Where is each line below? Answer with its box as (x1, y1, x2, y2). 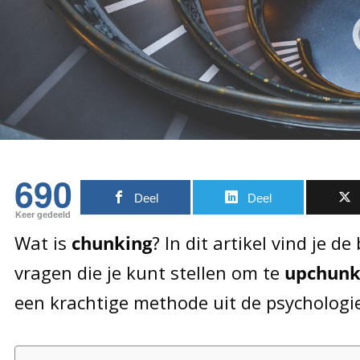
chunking (71, 231, 152, 256)
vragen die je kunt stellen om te (14, 260, 284, 285)
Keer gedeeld (15, 210, 72, 220)
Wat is (14, 231, 72, 256)
